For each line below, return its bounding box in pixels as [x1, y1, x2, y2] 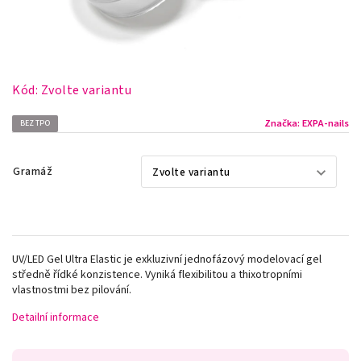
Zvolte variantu [40, 81, 131, 99]
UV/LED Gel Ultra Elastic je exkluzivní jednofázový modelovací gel [12, 251, 322, 268]
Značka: [264, 116, 302, 131]
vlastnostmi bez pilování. [12, 281, 131, 298]
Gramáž [13, 163, 52, 180]
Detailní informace [12, 309, 99, 326]
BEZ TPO [20, 117, 50, 129]
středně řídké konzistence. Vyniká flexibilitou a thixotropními [12, 266, 302, 283]
